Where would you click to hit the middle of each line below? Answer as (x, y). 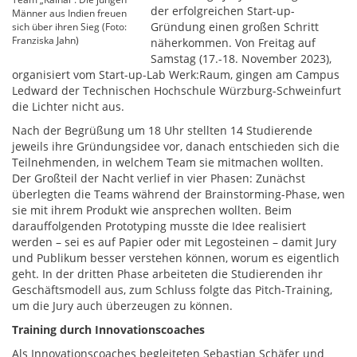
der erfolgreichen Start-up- (223, 11)
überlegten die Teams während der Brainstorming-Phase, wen (178, 194)
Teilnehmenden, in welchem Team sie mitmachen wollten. (168, 162)
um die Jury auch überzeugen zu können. (122, 306)
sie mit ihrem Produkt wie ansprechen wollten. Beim (152, 210)
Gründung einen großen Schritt (235, 27)
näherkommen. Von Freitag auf (233, 43)
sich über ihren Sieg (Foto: (69, 27)
